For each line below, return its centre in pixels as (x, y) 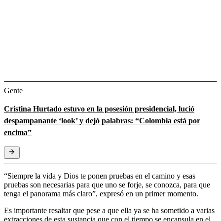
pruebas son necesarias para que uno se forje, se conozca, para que (107, 184)
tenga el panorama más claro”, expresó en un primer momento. (101, 193)
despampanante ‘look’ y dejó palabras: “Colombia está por (102, 120)
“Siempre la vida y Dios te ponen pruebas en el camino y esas (100, 176)
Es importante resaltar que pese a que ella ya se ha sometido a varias (109, 210)
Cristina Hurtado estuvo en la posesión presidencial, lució (99, 109)
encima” (18, 132)
